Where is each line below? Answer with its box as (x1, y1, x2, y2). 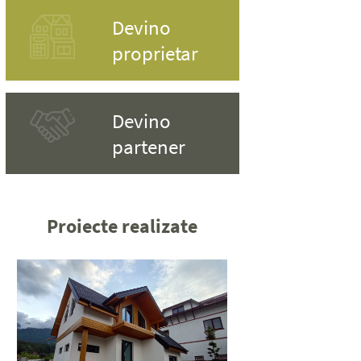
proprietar (111, 39, 198, 66)
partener (111, 133, 185, 160)
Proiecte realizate (47, 213, 198, 239)
